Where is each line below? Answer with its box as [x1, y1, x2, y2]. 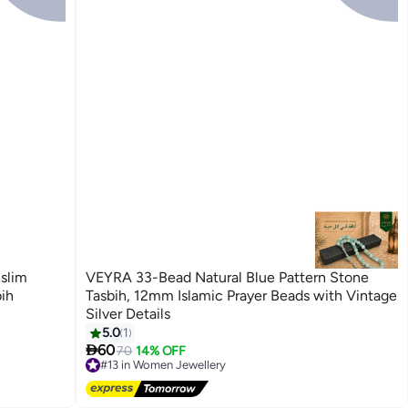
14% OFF [136, 343, 187, 360]
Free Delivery [100, 372, 169, 387]
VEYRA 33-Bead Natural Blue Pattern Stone [86, 269, 370, 287]
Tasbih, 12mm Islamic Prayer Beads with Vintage [86, 287, 398, 305]
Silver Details [86, 305, 171, 323]
